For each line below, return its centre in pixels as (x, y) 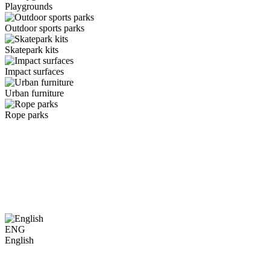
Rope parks (27, 115)
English (19, 240)
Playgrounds (29, 7)
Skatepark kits (32, 50)
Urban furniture (34, 93)
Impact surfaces (34, 72)
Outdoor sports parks (45, 28)
